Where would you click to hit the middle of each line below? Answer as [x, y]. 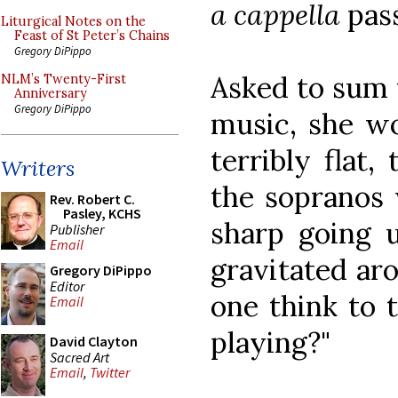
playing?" [271, 342]
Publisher [77, 229]
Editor [67, 286]
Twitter [110, 373]
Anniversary [51, 93]
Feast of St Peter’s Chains [92, 36]
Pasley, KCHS [102, 213]
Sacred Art [80, 357]
